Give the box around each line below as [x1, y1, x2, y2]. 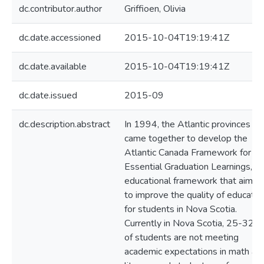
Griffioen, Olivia [124, 2, 186, 15]
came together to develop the [124, 132, 247, 145]
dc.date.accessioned [19, 31, 101, 44]
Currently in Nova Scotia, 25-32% [124, 217, 263, 230]
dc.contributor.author [19, 2, 102, 15]
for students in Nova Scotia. [124, 203, 237, 216]
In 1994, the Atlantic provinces [124, 118, 250, 131]
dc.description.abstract [19, 118, 110, 131]
